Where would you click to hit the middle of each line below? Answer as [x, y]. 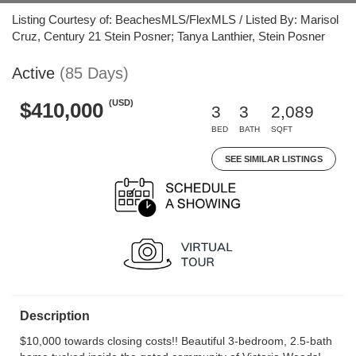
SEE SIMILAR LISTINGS [274, 159]
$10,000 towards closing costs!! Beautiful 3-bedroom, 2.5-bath [176, 341]
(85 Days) [94, 73]
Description [55, 316]
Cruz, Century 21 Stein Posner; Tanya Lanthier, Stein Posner [168, 36]
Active [33, 73]
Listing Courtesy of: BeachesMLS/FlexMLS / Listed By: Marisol [175, 19]
